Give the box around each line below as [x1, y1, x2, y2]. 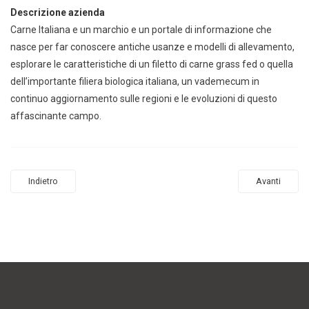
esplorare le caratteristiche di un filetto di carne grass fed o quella [10, 59, 293, 70]
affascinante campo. [10, 110, 101, 121]
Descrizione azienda [10, 7, 105, 18]
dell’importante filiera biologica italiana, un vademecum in [10, 76, 259, 87]
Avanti [256, 176, 281, 186]
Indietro [28, 176, 58, 186]
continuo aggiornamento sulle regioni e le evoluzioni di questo [10, 93, 277, 104]
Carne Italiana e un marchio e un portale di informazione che [10, 24, 272, 35]
